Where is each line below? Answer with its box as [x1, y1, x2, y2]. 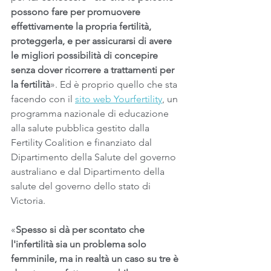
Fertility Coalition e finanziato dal [11, 136, 154, 148]
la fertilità [11, 78, 50, 90]
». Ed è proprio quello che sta [50, 78, 180, 90]
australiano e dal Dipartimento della [11, 165, 167, 177]
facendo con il [11, 93, 75, 105]
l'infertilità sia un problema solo [11, 238, 149, 250]
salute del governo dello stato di [11, 180, 153, 192]
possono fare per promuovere [11, 5, 143, 18]
